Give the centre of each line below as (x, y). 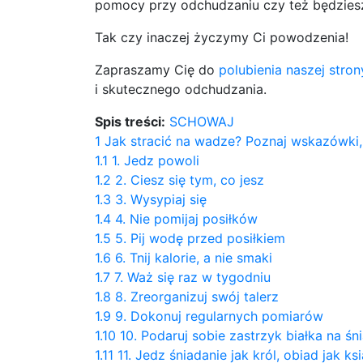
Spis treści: (130, 122)
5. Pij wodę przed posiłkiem (200, 238)
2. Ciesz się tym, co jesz (190, 180)
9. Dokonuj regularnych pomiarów (219, 316)
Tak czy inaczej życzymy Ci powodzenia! (222, 37)
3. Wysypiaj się (161, 199)
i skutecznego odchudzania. (181, 89)
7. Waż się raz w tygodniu (192, 277)
